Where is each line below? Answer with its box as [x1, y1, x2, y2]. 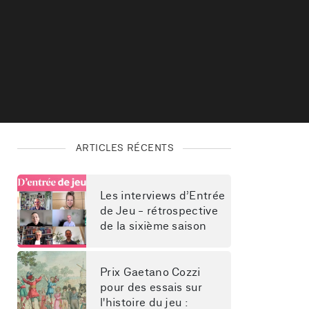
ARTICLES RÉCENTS [75, 143, 175, 153]
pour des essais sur [100, 282, 206, 293]
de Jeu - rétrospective [100, 206, 221, 217]
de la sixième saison [100, 221, 207, 232]
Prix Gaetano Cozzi [100, 267, 204, 278]
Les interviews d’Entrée [100, 190, 228, 201]
